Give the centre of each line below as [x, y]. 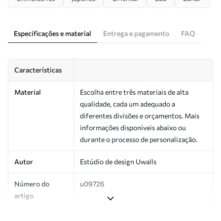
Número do [32, 184]
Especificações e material [53, 33]
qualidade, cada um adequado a [128, 104]
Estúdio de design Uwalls [118, 161]
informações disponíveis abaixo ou [133, 127]
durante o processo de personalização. [139, 139]
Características [38, 70]
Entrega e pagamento [136, 33]
